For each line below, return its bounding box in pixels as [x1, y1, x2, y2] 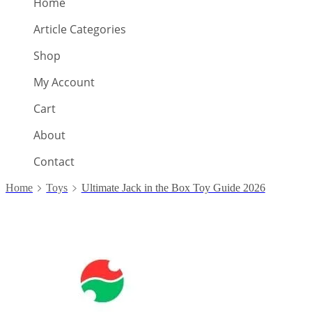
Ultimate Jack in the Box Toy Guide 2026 [81, 182, 265, 194]
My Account [33, 75, 95, 90]
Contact [33, 154, 75, 169]
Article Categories [33, 22, 126, 37]
